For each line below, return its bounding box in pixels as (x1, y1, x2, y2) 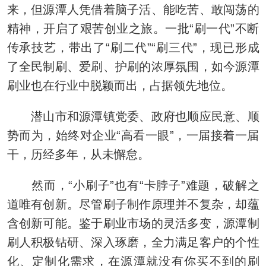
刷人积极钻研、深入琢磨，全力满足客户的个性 (7, 235, 259, 249)
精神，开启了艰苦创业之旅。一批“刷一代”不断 (7, 21, 259, 35)
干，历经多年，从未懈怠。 (7, 147, 150, 161)
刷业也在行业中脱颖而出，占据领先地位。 (7, 78, 233, 92)
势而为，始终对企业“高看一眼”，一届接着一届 (7, 128, 259, 142)
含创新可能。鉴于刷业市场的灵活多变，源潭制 (7, 216, 259, 230)
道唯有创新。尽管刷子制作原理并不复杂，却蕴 (7, 197, 259, 211)
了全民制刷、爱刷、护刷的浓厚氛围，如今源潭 (7, 59, 259, 73)
